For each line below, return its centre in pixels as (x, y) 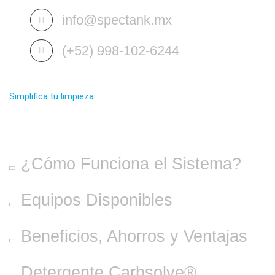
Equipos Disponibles (94, 199)
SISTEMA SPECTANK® (95, 116)
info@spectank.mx (117, 20)
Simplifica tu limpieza (52, 96)
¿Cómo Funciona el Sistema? (129, 163)
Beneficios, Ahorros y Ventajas (132, 236)
